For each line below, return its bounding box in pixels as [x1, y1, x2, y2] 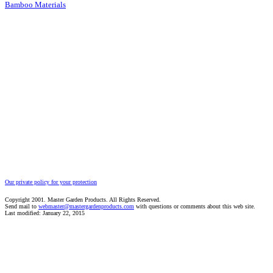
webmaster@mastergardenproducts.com [38, 203, 134, 210]
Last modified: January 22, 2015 [5, 210, 85, 216]
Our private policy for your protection [5, 179, 97, 185]
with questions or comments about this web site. [134, 203, 255, 210]
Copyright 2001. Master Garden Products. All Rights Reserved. [5, 196, 161, 203]
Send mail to [5, 203, 38, 210]
